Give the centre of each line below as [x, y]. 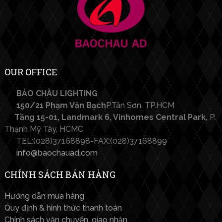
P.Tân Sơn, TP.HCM [140, 106]
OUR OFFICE [31, 72]
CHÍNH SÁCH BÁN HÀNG [60, 175]
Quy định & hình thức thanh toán [63, 208]
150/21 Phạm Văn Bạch [60, 106]
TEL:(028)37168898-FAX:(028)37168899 [90, 141]
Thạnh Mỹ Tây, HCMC [44, 129]
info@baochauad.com [56, 153]
